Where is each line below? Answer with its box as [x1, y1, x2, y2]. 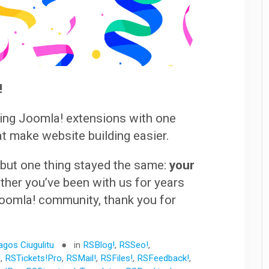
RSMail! [66, 253, 97, 264]
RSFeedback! [137, 253, 190, 264]
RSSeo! [119, 240, 149, 251]
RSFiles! [100, 253, 133, 264]
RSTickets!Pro [5, 253, 62, 264]
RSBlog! [83, 240, 115, 251]
